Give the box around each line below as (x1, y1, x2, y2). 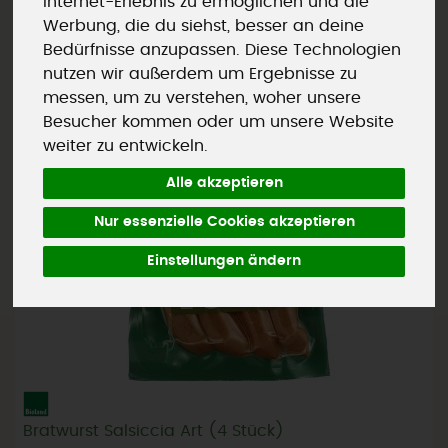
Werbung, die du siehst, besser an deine (43, 17, 365, 34)
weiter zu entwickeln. (43, 137, 209, 154)
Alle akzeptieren (165, 175, 283, 190)
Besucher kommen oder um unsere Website (43, 113, 395, 130)
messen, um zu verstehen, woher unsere (43, 89, 362, 106)
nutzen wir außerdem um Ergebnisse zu (43, 65, 358, 82)
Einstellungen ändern (147, 253, 301, 268)
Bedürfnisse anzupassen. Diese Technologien (43, 41, 402, 58)
